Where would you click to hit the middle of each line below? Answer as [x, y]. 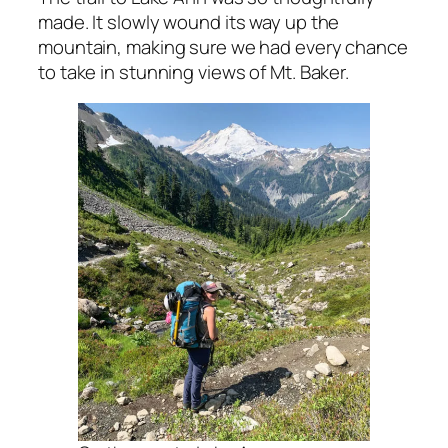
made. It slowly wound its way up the [189, 21]
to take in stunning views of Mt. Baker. [194, 71]
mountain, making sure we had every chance [223, 46]
